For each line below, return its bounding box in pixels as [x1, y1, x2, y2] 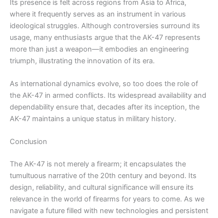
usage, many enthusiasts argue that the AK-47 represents [10, 33, 200, 42]
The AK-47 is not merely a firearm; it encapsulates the [10, 160, 186, 169]
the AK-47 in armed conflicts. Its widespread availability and [10, 91, 206, 100]
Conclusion [10, 137, 47, 146]
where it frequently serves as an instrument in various [10, 9, 186, 18]
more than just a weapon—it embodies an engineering [10, 44, 189, 54]
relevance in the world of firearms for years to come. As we [10, 195, 204, 204]
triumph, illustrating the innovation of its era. [10, 56, 155, 65]
